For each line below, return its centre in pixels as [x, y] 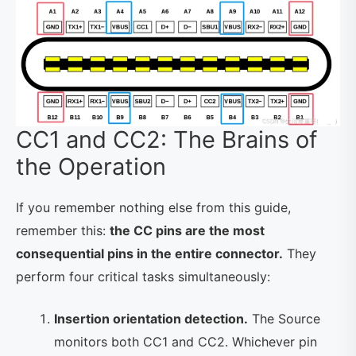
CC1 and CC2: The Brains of [166, 139]
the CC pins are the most [187, 230]
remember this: [63, 230]
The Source [284, 318]
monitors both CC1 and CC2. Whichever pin [186, 341]
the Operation [91, 166]
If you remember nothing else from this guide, [153, 207]
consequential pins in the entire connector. [149, 253]
